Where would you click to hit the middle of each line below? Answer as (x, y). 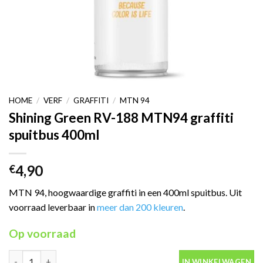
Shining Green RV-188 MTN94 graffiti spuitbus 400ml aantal (127, 256)
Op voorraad (42, 233)
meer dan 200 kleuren (140, 207)
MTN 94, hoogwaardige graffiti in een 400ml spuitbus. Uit (125, 192)
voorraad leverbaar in (53, 207)
